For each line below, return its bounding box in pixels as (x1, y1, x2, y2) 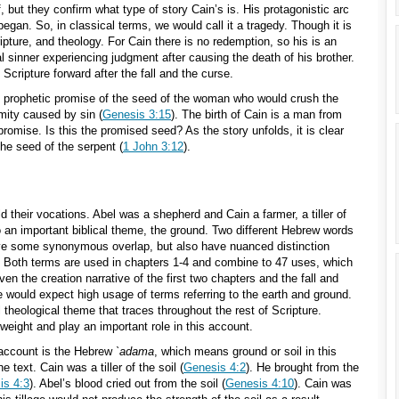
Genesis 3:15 (102, 108, 171, 121)
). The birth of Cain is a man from (171, 108, 342, 121)
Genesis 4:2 (183, 361, 246, 374)
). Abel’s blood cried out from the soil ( (29, 377, 225, 390)
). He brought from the (246, 361, 359, 374)
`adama (116, 345, 154, 358)
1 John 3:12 (123, 140, 183, 153)
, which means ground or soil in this (154, 345, 337, 358)
